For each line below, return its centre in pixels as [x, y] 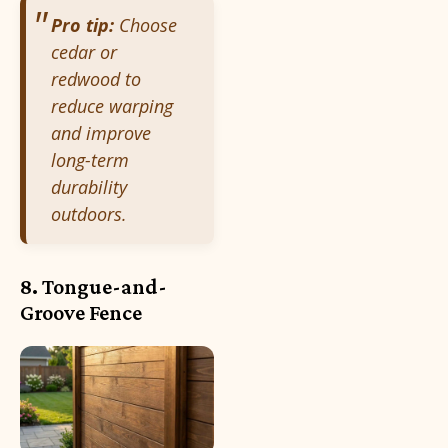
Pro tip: [82, 24]
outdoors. [89, 213]
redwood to [96, 78]
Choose [145, 24]
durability [89, 186]
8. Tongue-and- [93, 286]
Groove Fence [81, 312]
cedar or [84, 51]
